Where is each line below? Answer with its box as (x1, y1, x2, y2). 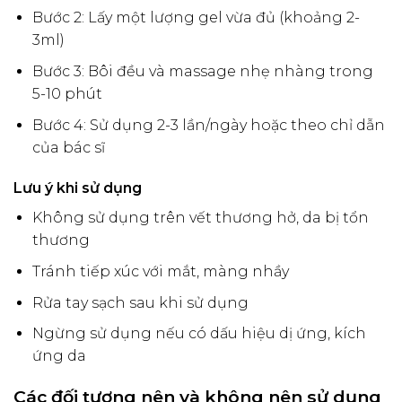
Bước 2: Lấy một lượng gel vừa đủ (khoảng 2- (31, 9, 360, 27)
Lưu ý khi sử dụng (13, 179, 142, 197)
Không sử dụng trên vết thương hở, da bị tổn (31, 209, 369, 227)
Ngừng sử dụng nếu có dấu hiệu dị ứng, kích (31, 325, 366, 343)
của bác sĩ (31, 138, 105, 156)
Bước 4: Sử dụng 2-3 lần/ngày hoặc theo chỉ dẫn (31, 116, 385, 134)
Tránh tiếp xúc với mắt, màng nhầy (31, 263, 289, 281)
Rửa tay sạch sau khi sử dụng (31, 293, 249, 311)
